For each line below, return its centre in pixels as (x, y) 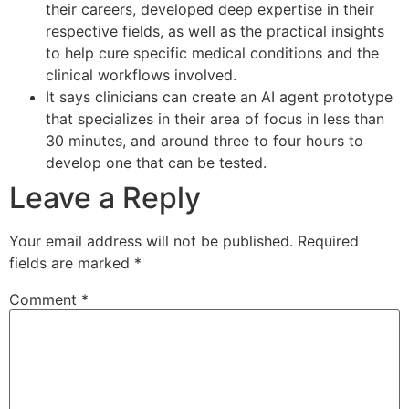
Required (328, 241)
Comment (45, 300)
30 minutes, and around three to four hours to (204, 141)
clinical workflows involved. (141, 75)
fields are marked (72, 263)
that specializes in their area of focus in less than (215, 119)
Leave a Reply (105, 198)
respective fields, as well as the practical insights (215, 31)
